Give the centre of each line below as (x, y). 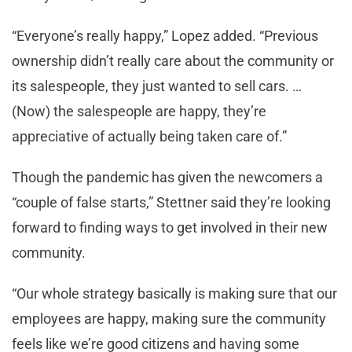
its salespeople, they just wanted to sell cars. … (157, 86)
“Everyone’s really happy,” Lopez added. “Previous (165, 35)
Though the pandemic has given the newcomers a (167, 177)
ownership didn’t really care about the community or (173, 60)
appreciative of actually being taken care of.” (151, 136)
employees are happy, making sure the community (169, 318)
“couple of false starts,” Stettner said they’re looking (171, 202)
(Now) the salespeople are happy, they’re (139, 111)
